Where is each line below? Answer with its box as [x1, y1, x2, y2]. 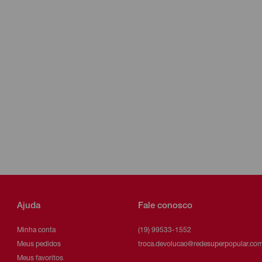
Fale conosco [138, 201, 193, 211]
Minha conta [16, 226, 56, 234]
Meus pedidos [16, 240, 61, 248]
